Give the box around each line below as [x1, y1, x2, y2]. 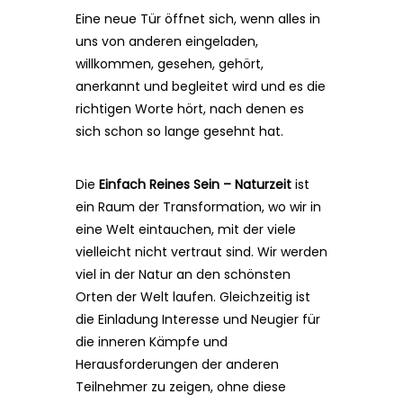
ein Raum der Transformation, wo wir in [76, 198, 321, 216]
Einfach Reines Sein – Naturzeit [99, 175, 291, 193]
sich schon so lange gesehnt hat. [76, 122, 283, 140]
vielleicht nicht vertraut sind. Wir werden [76, 243, 327, 261]
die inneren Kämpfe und [76, 333, 228, 351]
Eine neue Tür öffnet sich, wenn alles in [76, 10, 320, 28]
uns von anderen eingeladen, [76, 32, 258, 50]
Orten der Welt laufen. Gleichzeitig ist [76, 288, 310, 306]
